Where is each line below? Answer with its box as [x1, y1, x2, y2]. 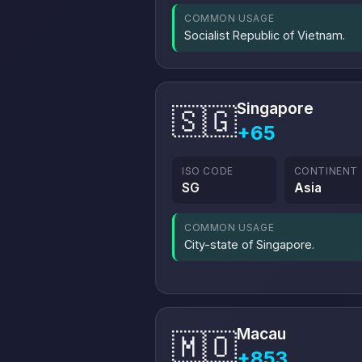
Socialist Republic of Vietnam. [184, 28, 345, 42]
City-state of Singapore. [184, 238, 314, 251]
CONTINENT [293, 165, 359, 177]
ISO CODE [182, 165, 234, 177]
